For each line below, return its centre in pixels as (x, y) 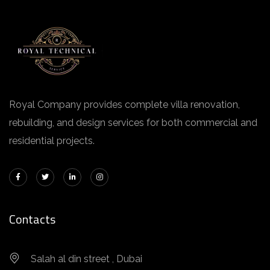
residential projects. (52, 140)
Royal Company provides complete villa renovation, (124, 104)
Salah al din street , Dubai (86, 259)
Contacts (32, 219)
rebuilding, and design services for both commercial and (133, 122)
